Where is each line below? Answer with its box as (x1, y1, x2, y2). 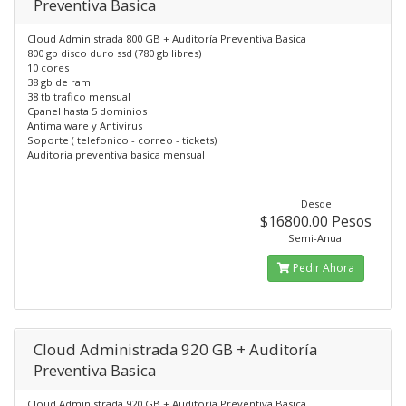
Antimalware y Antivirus (27, 119, 142, 132)
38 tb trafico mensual (27, 90, 130, 103)
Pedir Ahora (290, 260, 355, 275)
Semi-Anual (287, 231, 344, 245)
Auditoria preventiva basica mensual (27, 148, 205, 161)
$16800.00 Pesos (260, 211, 372, 231)
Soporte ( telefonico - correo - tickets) (27, 133, 217, 147)
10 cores (27, 61, 69, 74)
